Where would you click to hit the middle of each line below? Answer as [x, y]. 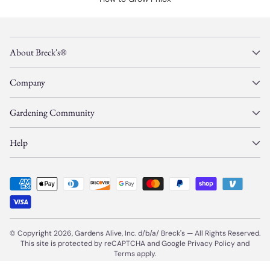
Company [27, 82]
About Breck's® [38, 52]
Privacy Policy [211, 243]
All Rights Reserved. [228, 233]
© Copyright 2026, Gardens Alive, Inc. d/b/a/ [85, 233]
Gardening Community [52, 112]
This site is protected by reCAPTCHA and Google [104, 243]
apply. [146, 254]
